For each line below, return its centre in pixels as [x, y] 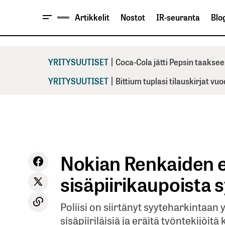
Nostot [133, 17]
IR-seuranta [178, 17]
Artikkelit [92, 17]
